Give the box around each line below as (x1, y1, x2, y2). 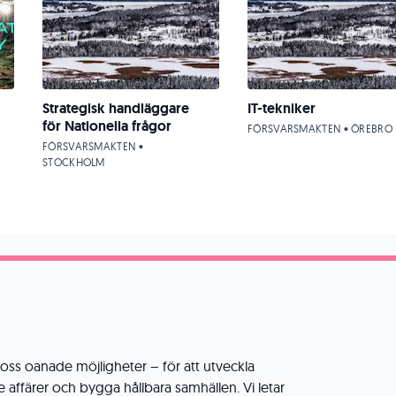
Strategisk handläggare (42, 99, 189, 118)
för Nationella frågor (42, 117, 171, 135)
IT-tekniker (247, 99, 316, 118)
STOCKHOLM (42, 156, 105, 169)
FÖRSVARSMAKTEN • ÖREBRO (247, 122, 392, 135)
